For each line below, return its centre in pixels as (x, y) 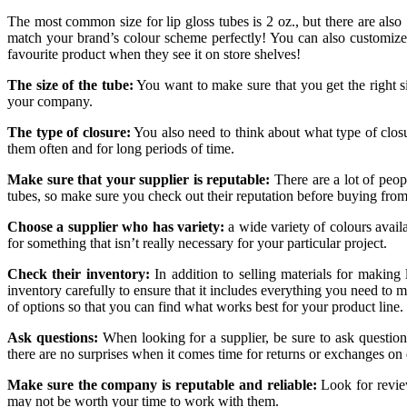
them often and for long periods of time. (121, 148)
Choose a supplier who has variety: (116, 226)
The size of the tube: (70, 84)
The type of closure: (69, 132)
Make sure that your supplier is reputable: (139, 179)
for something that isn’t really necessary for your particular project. (197, 243)
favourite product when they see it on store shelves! (154, 54)
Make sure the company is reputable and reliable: (162, 384)
